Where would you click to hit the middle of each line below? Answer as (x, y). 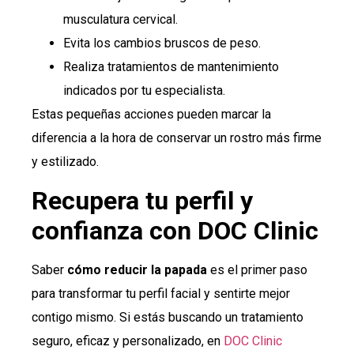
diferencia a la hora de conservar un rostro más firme (177, 138)
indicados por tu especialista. (144, 91)
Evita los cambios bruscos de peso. (162, 43)
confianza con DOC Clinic (175, 230)
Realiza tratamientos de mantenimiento (171, 67)
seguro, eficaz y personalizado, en (126, 341)
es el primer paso (257, 269)
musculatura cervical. (121, 20)
